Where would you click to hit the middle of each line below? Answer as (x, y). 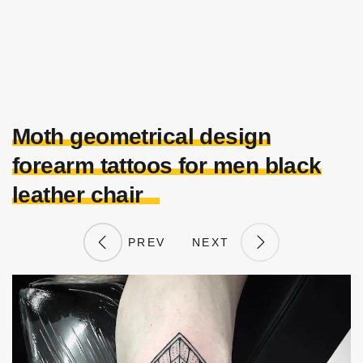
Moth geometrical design (142, 137)
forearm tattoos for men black (167, 166)
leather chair (78, 195)
